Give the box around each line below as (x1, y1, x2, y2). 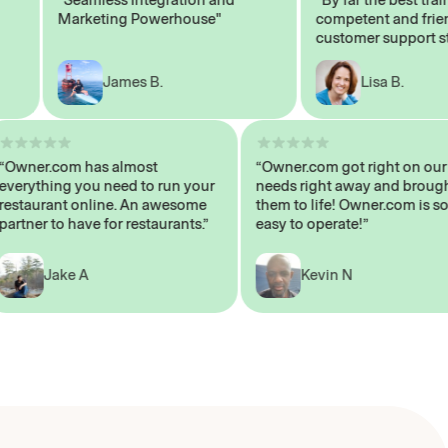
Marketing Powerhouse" (29, 9, 194, 28)
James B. (74, 72, 135, 91)
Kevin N (329, 266, 382, 285)
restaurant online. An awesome (26, 196, 235, 215)
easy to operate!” (284, 215, 398, 234)
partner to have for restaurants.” (26, 215, 237, 234)
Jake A (71, 266, 117, 285)
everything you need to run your (26, 177, 243, 196)
